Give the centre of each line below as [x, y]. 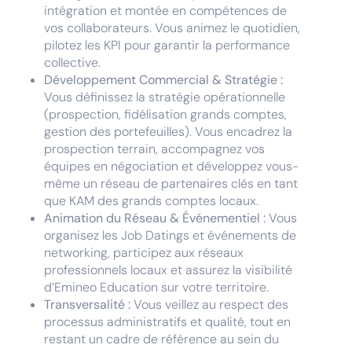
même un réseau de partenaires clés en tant [171, 183]
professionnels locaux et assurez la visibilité [168, 270]
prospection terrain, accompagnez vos [154, 149]
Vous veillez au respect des [211, 304]
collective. [72, 62]
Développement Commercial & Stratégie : [163, 80]
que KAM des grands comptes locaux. [151, 201]
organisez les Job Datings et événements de [170, 235]
